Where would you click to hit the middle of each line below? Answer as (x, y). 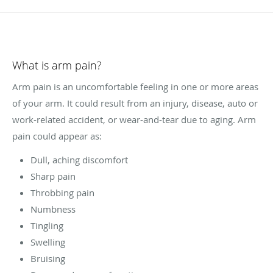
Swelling (48, 242)
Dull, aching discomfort (79, 159)
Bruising (48, 258)
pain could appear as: (57, 136)
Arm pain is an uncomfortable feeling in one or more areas (135, 86)
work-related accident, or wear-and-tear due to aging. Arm (134, 119)
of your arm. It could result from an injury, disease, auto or (135, 103)
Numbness (53, 209)
